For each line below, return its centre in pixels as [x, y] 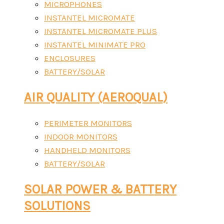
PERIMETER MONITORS [88, 123]
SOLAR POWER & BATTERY [100, 189]
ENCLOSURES [70, 58]
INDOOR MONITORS [81, 136]
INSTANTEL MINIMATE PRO [95, 45]
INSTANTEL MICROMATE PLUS [100, 31]
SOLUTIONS [57, 205]
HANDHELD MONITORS [87, 150]
